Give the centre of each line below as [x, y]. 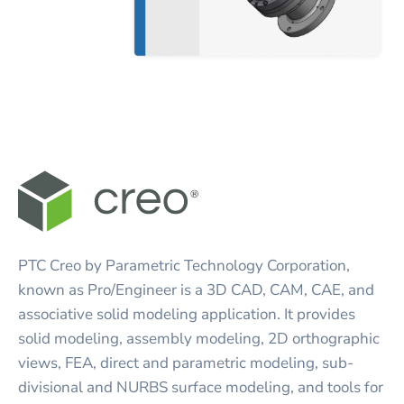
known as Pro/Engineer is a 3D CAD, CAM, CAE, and [196, 290]
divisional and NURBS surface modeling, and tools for [201, 388]
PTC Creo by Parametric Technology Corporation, [184, 266]
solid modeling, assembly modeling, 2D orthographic [199, 339]
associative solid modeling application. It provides [187, 315]
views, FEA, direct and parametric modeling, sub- [186, 363]
